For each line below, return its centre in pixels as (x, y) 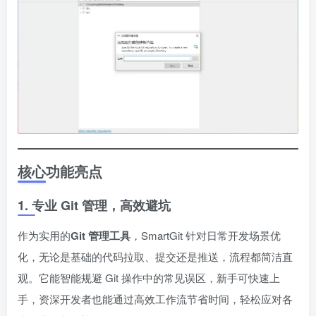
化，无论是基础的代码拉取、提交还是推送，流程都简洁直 (155, 257)
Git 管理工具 (101, 236)
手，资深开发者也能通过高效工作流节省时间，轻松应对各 (155, 299)
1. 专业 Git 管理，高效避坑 (94, 206)
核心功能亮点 (60, 171)
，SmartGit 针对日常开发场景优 (206, 236)
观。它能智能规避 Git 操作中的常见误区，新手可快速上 (149, 278)
